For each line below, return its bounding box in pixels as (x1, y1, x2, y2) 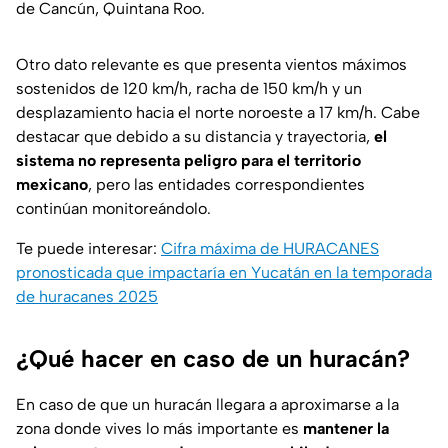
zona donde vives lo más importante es (16, 419, 303, 439)
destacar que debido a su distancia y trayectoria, (16, 127, 374, 147)
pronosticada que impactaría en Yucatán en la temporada (16, 263, 432, 283)
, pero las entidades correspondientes (88, 175, 365, 195)
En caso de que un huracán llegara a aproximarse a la (16, 395, 399, 415)
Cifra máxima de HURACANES (161, 239, 379, 259)
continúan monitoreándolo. (16, 199, 211, 219)
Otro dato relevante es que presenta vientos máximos (16, 55, 407, 75)
